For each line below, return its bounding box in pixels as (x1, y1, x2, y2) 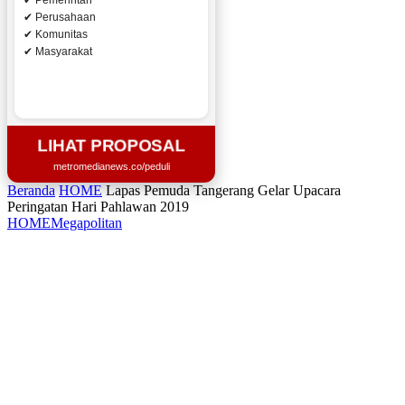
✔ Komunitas (24, 28, 88, 41)
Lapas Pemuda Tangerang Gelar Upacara (106, 183, 341, 198)
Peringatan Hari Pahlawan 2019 (7, 199, 189, 214)
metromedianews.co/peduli (52, 161, 170, 172)
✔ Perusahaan (24, 11, 96, 24)
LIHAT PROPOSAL (39, 136, 184, 155)
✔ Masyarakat (24, 45, 92, 58)
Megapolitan (51, 215, 122, 231)
